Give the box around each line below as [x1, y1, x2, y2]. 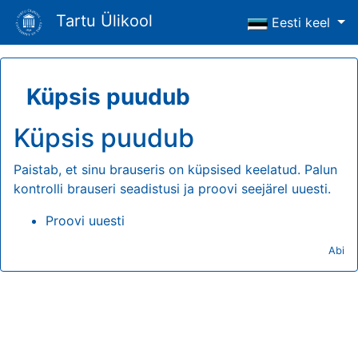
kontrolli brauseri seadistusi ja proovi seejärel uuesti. [14, 181, 331, 197]
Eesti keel [268, 14, 331, 30]
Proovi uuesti [46, 213, 125, 229]
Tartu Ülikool [56, 11, 153, 31]
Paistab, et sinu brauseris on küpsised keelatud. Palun [14, 161, 337, 177]
